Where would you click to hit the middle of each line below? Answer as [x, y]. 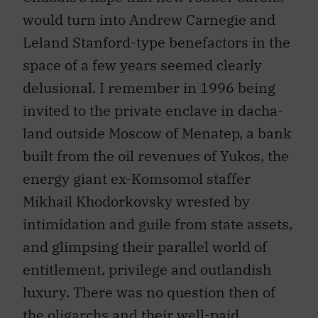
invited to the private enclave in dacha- [153, 111]
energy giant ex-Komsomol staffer [137, 179]
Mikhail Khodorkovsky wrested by [136, 202]
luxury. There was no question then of [149, 292]
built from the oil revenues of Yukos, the [156, 156]
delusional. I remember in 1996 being [149, 88]
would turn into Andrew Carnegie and [149, 20]
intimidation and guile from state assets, [158, 224]
